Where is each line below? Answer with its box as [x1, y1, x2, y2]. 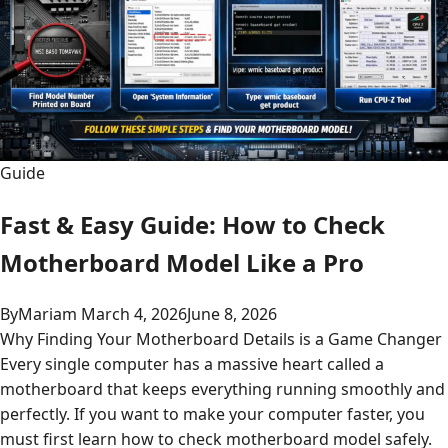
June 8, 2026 [187, 302, 277, 325]
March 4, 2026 [81, 302, 187, 325]
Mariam [18, 302, 77, 325]
